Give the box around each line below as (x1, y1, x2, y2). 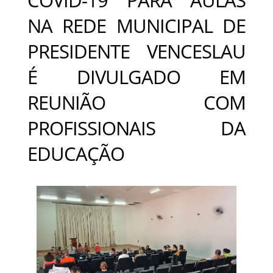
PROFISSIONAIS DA (27, 115, 246, 141)
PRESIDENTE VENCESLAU (27, 38, 246, 64)
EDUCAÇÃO (27, 140, 124, 166)
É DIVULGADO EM (27, 63, 246, 90)
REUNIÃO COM (27, 89, 246, 115)
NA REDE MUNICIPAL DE (27, 12, 246, 38)
